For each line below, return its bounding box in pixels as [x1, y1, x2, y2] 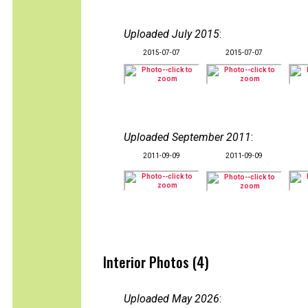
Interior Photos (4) [103, 252, 209, 272]
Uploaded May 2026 [124, 292, 219, 305]
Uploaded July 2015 [124, 27, 219, 41]
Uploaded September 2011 [124, 131, 251, 144]
